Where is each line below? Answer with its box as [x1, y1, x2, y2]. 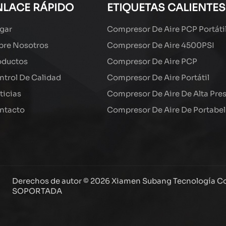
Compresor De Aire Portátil [106, 73, 209, 83]
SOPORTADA [12, 186, 63, 196]
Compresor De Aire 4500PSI [106, 40, 214, 50]
